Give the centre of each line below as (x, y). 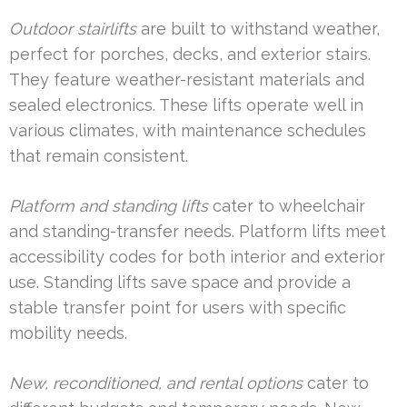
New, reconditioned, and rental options (156, 382)
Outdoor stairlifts (73, 28)
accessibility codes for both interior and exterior (197, 256)
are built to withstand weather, (258, 28)
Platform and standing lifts (109, 205)
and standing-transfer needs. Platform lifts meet (198, 231)
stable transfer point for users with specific (178, 307)
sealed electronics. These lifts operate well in (186, 104)
